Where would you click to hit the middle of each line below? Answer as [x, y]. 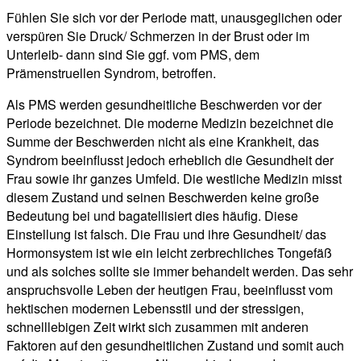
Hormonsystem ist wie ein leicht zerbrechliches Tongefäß [169, 252]
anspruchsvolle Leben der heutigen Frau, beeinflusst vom [170, 289]
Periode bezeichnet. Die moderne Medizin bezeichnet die [170, 122]
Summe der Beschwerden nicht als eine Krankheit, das [163, 141]
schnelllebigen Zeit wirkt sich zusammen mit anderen [158, 326]
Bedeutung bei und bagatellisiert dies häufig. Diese [152, 215]
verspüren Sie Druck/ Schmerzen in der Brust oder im [158, 35]
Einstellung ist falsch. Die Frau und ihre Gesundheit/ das [166, 234]
